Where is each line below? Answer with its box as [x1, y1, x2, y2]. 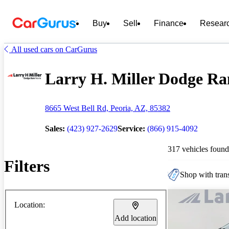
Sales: [45, 124, 65, 133]
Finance [154, 19, 184, 28]
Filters [4, 157, 50, 176]
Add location [114, 213, 156, 222]
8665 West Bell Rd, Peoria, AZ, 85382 [45, 103, 170, 112]
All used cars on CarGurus [11, 45, 97, 54]
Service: [118, 124, 145, 133]
